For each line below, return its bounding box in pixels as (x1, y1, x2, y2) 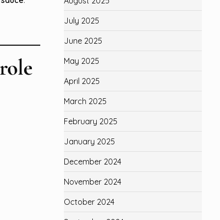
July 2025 (63, 16, 99, 26)
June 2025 (63, 36, 102, 46)
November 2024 (63, 177, 121, 187)
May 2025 (63, 56, 99, 66)
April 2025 (63, 76, 100, 86)
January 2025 (63, 137, 115, 146)
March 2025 (63, 96, 107, 106)
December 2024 (63, 157, 121, 166)
